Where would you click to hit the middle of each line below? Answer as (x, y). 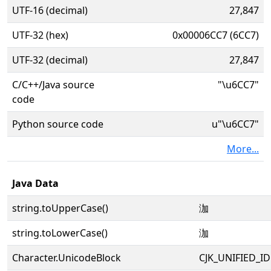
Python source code (58, 124)
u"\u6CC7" (235, 124)
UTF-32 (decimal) (50, 60)
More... (243, 149)
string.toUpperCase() (60, 208)
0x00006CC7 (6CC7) (216, 35)
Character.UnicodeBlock (67, 258)
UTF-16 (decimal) (50, 10)
